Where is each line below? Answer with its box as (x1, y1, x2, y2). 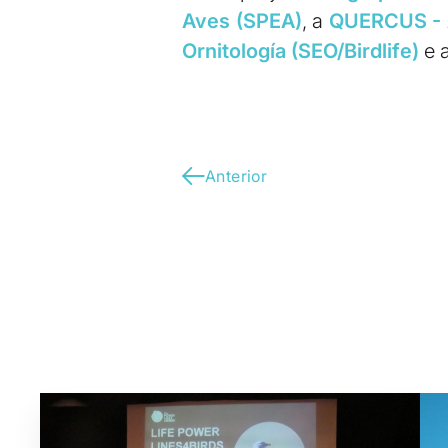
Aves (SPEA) (182, 9, 302, 34)
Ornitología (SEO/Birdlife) (182, 39, 419, 64)
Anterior (205, 166, 268, 187)
